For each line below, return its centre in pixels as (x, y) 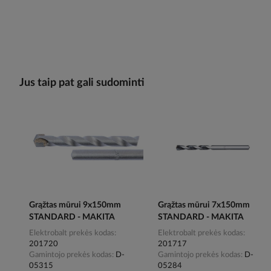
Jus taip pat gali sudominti (82, 83)
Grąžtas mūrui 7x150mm (204, 205)
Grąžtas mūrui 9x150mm (75, 205)
